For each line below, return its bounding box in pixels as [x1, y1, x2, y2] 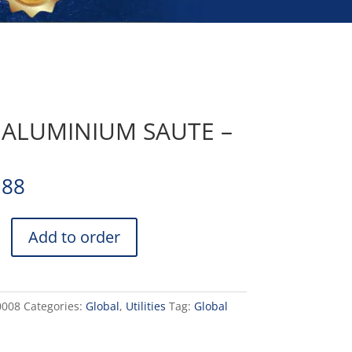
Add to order [27, 225, 120, 247]
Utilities [125, 298, 166, 313]
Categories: [23, 298, 86, 313]
